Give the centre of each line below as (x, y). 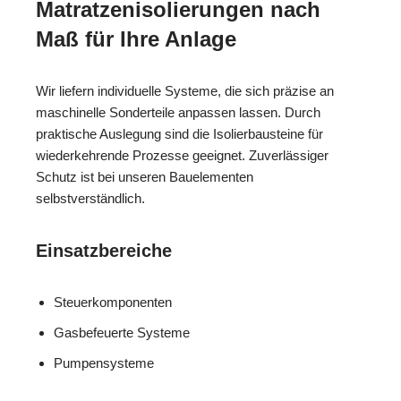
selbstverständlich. (90, 199)
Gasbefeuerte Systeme (122, 333)
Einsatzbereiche (104, 251)
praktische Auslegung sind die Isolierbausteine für (179, 134)
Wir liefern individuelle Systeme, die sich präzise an (185, 91)
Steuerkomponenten (113, 303)
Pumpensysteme (104, 363)
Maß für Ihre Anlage (136, 39)
